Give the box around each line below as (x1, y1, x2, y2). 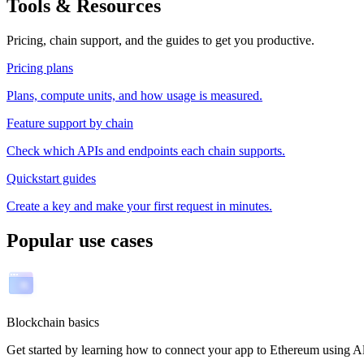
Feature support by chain (6, 115, 133, 130)
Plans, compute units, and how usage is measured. (6, 88, 262, 102)
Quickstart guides (6, 171, 96, 185)
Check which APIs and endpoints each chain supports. (6, 143, 285, 158)
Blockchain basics (6, 314, 99, 329)
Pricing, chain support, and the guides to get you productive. (6, 32, 314, 47)
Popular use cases (6, 229, 153, 251)
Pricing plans (6, 60, 73, 75)
